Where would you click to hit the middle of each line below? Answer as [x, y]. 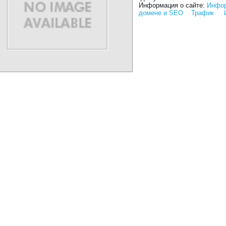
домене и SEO [161, 13]
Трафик [203, 13]
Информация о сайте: [173, 5]
